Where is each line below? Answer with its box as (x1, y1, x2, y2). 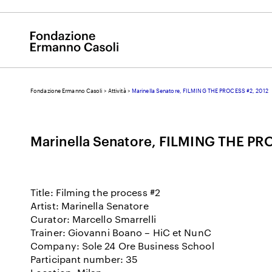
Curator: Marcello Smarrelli (30, 213, 156, 225)
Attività (107, 87, 126, 94)
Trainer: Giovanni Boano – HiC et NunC (30, 226, 211, 238)
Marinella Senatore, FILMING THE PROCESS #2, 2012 (131, 87, 268, 94)
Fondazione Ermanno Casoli (30, 87, 103, 94)
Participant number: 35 (30, 253, 138, 265)
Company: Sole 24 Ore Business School (30, 240, 214, 251)
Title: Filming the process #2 (30, 186, 160, 198)
